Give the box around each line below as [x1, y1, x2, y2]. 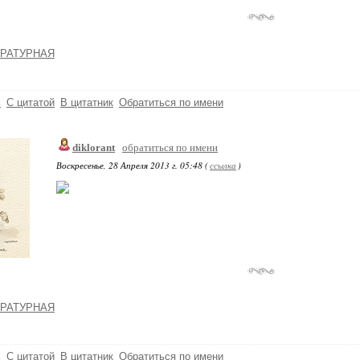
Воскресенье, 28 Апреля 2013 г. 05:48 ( [56, 159, 208, 171]
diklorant [72, 141, 115, 153]
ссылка [210, 159, 236, 171]
